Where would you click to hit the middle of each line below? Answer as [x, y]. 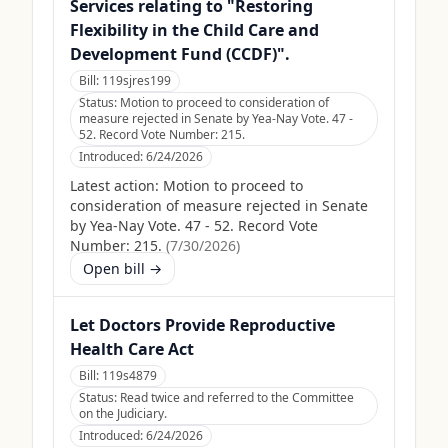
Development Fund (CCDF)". [180, 54]
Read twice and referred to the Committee [237, 397]
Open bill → [122, 268]
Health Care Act [132, 349]
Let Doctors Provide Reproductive [202, 325]
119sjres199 [136, 80]
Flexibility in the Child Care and [194, 30]
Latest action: [114, 185]
